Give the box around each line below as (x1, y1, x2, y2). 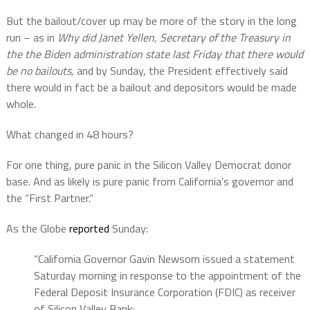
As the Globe (6, 219, 69, 237)
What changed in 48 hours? (6, 125, 134, 143)
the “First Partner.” (6, 189, 93, 206)
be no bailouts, (6, 62, 74, 79)
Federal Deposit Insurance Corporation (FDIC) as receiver (33, 283, 295, 300)
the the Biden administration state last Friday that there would (6, 45, 303, 62)
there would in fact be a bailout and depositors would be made (6, 78, 297, 95)
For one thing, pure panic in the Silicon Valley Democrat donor (6, 156, 291, 173)
